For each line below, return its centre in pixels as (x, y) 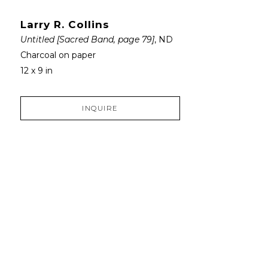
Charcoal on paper (58, 55)
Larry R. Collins (65, 24)
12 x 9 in (36, 70)
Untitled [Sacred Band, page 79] (87, 39)
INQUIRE (100, 108)
